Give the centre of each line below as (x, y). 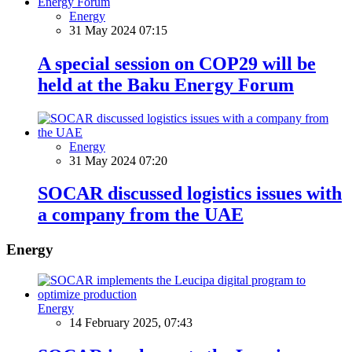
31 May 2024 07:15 (118, 30)
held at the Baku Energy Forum (166, 84)
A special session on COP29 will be (177, 63)
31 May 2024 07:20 (118, 160)
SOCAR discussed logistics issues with (190, 194)
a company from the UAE (141, 215)
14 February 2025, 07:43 (131, 323)
